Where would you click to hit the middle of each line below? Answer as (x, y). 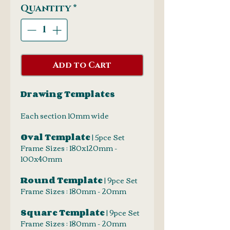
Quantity (46, 8)
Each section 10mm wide (65, 115)
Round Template (62, 180)
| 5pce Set (108, 137)
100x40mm (41, 158)
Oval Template (55, 137)
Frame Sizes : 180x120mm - (69, 148)
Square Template (63, 212)
